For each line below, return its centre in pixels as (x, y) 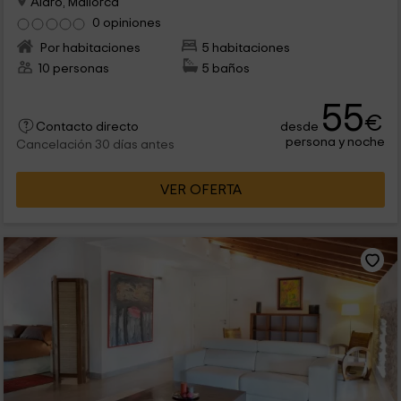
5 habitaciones (247, 48)
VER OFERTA (200, 190)
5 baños (226, 69)
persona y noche (336, 142)
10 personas (73, 69)
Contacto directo (87, 128)
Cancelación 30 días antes (95, 145)
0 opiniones (126, 23)
